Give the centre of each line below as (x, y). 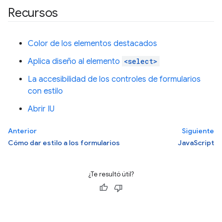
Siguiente (198, 131)
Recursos (33, 13)
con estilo (45, 91)
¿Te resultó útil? (111, 174)
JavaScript (196, 143)
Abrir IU (41, 109)
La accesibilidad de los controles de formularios (114, 79)
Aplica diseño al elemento (75, 61)
